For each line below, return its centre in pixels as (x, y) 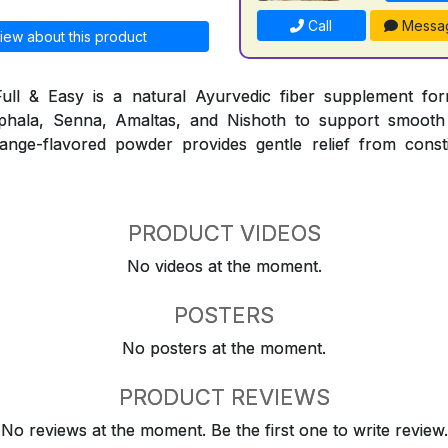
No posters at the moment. (224, 348)
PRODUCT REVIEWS (224, 397)
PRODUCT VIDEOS (224, 233)
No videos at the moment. (224, 266)
